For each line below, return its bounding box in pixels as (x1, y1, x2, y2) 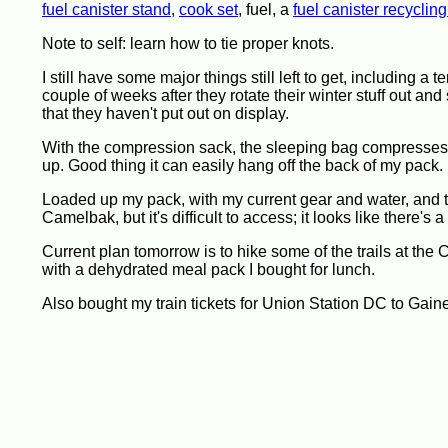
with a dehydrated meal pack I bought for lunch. (42, 261, 375, 278)
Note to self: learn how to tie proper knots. (42, 35, 334, 52)
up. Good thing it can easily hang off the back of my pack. (42, 157, 443, 174)
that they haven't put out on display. (42, 105, 289, 122)
